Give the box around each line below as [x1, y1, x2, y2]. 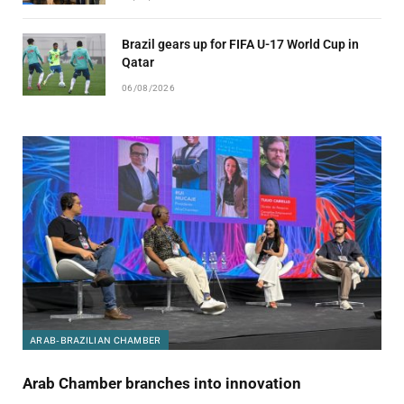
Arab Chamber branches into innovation [23, 373, 301, 392]
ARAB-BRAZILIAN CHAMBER [30, 334, 161, 345]
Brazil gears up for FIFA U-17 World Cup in [122, 36, 359, 51]
